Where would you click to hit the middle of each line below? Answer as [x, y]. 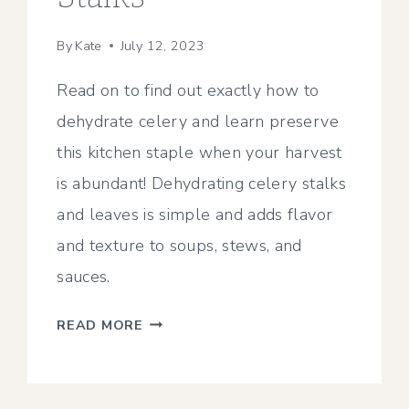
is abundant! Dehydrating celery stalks [202, 183]
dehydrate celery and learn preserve [198, 121]
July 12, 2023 [163, 45]
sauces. [84, 276]
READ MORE [100, 325]
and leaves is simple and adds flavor [195, 214]
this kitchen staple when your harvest [199, 152]
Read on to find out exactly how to [188, 90]
